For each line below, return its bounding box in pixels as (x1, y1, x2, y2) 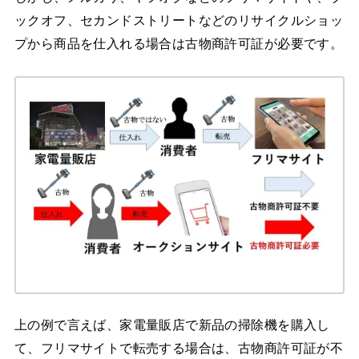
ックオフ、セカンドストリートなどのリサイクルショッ (14, 12, 344, 27)
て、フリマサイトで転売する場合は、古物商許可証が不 (14, 341, 344, 356)
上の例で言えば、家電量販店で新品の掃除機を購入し (14, 317, 330, 333)
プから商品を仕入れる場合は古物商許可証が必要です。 (14, 35, 344, 50)
